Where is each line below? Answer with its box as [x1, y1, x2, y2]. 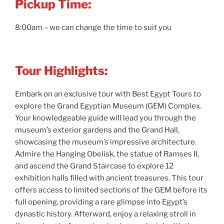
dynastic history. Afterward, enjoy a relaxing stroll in [15, 209, 196, 219]
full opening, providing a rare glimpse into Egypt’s [15, 197, 187, 207]
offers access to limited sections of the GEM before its [15, 185, 207, 195]
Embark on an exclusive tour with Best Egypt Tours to [15, 89, 201, 99]
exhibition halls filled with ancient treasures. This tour [15, 173, 203, 183]
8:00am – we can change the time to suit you [15, 22, 171, 32]
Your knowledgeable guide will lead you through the [15, 113, 196, 123]
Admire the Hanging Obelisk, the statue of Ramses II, [15, 149, 199, 159]
